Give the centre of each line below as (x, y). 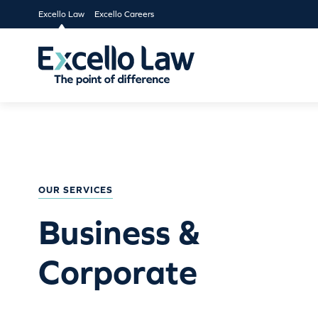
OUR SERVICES (76, 190)
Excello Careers (124, 14)
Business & (119, 232)
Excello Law (61, 14)
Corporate (118, 272)
